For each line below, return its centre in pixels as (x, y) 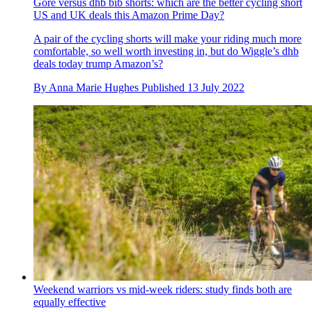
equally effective (70, 302)
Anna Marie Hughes (94, 88)
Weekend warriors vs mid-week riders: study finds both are (163, 290)
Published (164, 88)
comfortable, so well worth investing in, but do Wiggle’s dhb (166, 52)
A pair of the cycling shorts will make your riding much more (167, 39)
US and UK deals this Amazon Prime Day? (129, 15)
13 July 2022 (216, 88)
